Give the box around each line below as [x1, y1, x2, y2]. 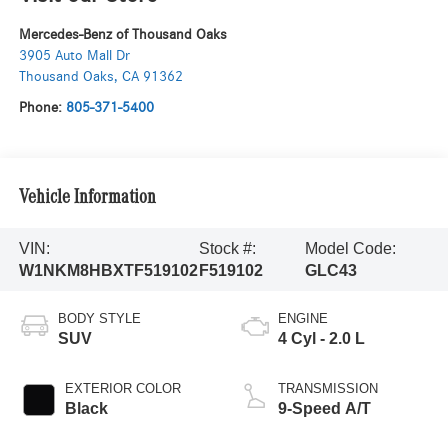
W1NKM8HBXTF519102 [18, 261, 198, 279]
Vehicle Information [18, 188, 156, 209]
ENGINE [278, 310, 328, 326]
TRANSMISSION [278, 380, 378, 396]
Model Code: [305, 239, 397, 257]
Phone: [18, 100, 66, 116]
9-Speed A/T [278, 399, 371, 417]
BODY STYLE [57, 310, 141, 326]
